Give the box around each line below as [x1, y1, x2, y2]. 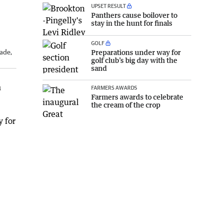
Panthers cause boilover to [91, 10, 177, 19]
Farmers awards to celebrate [91, 93, 183, 102]
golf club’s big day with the [91, 56, 177, 65]
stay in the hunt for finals [91, 18, 172, 27]
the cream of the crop [91, 101, 161, 110]
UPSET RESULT [91, 2, 126, 9]
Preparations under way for [91, 48, 181, 57]
